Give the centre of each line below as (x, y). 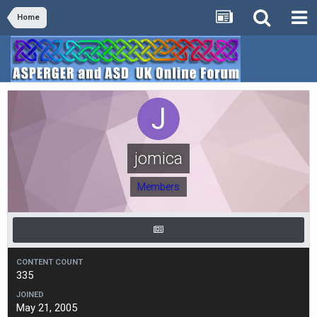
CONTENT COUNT (50, 262)
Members (158, 187)
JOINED (30, 295)
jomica (158, 158)
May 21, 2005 (47, 308)
